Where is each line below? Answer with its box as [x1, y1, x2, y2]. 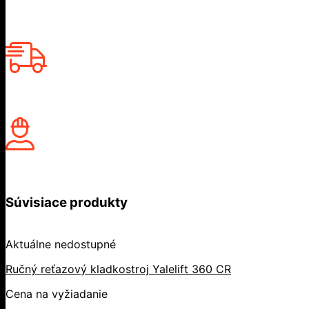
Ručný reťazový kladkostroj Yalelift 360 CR [6, 262, 231, 277]
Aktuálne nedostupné [6, 237, 116, 252]
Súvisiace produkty [6, 195, 128, 211]
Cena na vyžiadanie [6, 287, 108, 301]
